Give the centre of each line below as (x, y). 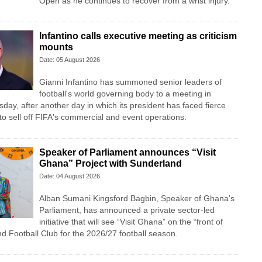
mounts (56, 47)
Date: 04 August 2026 (69, 176)
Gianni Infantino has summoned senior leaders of (130, 82)
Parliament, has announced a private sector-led (127, 210)
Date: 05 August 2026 (69, 60)
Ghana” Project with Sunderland (110, 164)
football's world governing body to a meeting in (125, 94)
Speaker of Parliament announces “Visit (127, 153)
